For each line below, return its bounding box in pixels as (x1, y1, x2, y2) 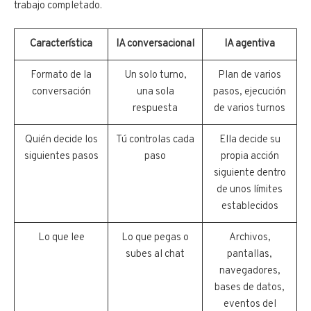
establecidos (221, 200, 278, 214)
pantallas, (227, 248, 272, 262)
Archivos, (228, 231, 271, 245)
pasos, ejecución (213, 85, 286, 99)
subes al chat (126, 248, 185, 262)
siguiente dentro (213, 167, 286, 180)
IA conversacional (116, 37, 194, 51)
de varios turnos (214, 102, 285, 116)
